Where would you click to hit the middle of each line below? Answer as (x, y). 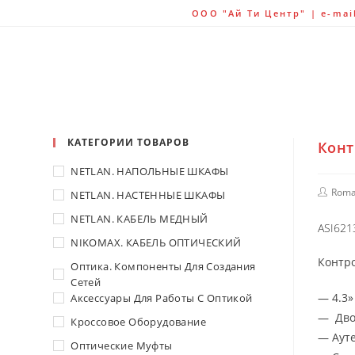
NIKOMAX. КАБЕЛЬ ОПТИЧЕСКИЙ (156, 242)
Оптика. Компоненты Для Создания (163, 266)
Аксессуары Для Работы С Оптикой (162, 298)
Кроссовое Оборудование (139, 322)
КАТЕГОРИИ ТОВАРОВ (129, 142)
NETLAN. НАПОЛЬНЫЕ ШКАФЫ (150, 171)
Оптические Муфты (122, 345)
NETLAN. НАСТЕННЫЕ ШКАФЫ (148, 195)
